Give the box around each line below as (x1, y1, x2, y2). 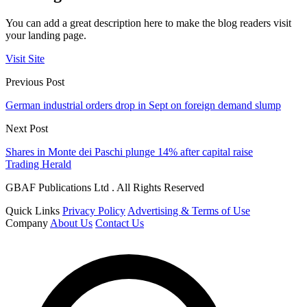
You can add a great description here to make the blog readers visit (5, 16, 291, 29)
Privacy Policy (62, 204, 125, 217)
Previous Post (5, 75, 64, 88)
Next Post (5, 122, 48, 134)
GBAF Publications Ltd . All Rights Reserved (5, 181, 204, 193)
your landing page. (5, 29, 86, 41)
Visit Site (5, 52, 45, 64)
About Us (50, 217, 93, 229)
